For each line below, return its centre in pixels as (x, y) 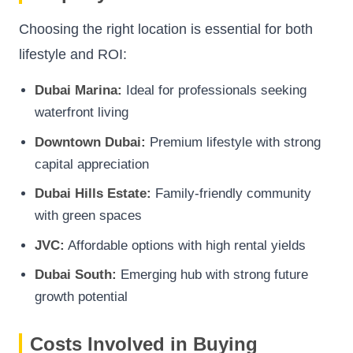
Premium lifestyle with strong (233, 142)
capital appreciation (92, 164)
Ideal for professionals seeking (214, 90)
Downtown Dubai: (90, 142)
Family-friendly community (231, 194)
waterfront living (82, 112)
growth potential (81, 297)
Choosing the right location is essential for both (166, 29)
